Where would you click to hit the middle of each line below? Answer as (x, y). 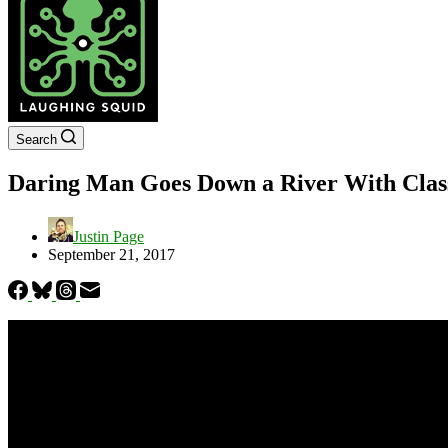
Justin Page (108, 236)
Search (36, 139)
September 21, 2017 (111, 254)
